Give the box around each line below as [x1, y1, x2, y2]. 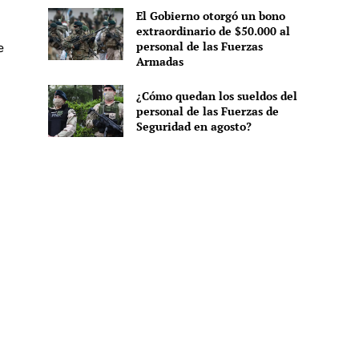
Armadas [135, 53, 184, 69]
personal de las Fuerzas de [135, 103, 279, 119]
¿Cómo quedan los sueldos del [135, 87, 297, 103]
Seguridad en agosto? [135, 118, 252, 134]
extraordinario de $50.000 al [135, 22, 290, 38]
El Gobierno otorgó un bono [135, 7, 285, 23]
